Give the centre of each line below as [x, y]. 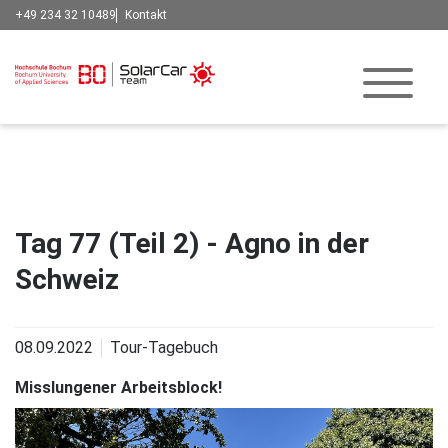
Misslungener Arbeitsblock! [118, 387]
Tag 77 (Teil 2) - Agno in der [192, 243]
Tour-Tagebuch [164, 347]
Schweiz [67, 279]
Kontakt [146, 14]
